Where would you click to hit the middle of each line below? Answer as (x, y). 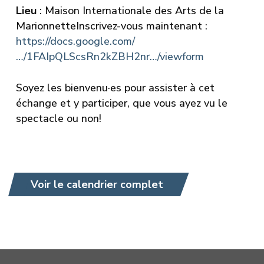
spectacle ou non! (58, 118)
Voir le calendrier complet (97, 184)
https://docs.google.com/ (75, 41)
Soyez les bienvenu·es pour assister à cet (115, 88)
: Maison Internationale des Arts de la (130, 10)
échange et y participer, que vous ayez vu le (121, 103)
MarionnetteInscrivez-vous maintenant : (111, 26)
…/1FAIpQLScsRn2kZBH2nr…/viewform (110, 56)
